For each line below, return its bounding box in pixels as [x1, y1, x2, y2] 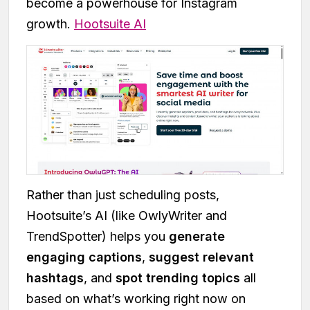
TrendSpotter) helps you [26, 228, 169, 244]
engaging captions [26, 249, 142, 264]
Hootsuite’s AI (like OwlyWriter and [26, 208, 227, 223]
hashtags [26, 270, 84, 285]
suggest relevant [149, 249, 254, 264]
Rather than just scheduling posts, [26, 187, 219, 202]
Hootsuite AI [74, 16, 146, 31]
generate [169, 228, 225, 244]
